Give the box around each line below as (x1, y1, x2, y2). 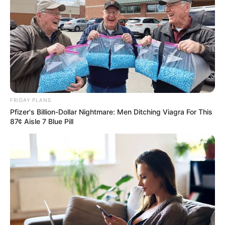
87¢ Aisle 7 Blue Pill (10, 117, 73, 126)
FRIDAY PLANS (10, 97, 51, 103)
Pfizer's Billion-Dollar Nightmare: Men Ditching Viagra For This (10, 107, 212, 117)
